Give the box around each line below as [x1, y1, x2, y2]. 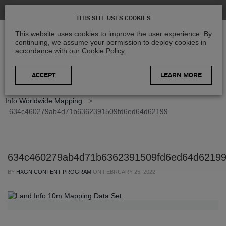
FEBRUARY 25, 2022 [103, 168, 155, 175]
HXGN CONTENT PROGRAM [16, 168, 91, 175]
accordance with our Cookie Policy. [15, 47, 126, 55]
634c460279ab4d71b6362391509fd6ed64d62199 [9, 107, 168, 116]
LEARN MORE [160, 72, 202, 79]
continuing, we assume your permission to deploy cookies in [15, 38, 206, 46]
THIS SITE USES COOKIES [76, 16, 151, 22]
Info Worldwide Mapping [5, 96, 82, 105]
